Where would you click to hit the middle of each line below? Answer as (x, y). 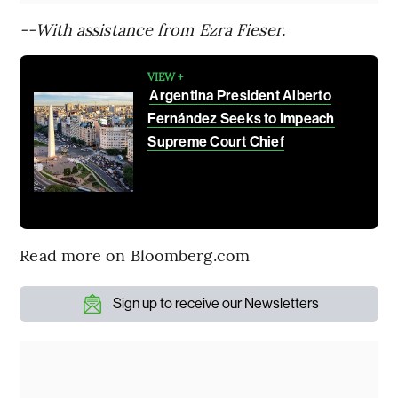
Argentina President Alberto (240, 95)
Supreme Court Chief (216, 141)
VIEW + (166, 76)
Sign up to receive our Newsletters (215, 303)
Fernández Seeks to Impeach (241, 118)
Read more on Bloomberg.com (135, 254)
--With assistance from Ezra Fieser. (152, 28)
